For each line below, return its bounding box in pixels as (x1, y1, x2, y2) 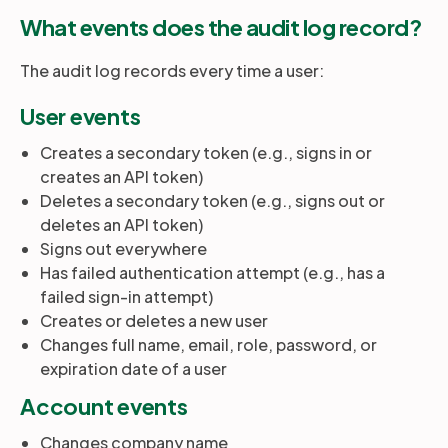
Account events (20, 392, 188, 420)
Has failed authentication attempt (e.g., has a (40, 262, 385, 283)
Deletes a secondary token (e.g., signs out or (40, 190, 385, 211)
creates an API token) (40, 166, 203, 187)
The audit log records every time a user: (20, 60, 324, 81)
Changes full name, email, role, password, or (40, 334, 377, 355)
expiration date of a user (40, 358, 227, 379)
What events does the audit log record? (20, 13, 421, 41)
